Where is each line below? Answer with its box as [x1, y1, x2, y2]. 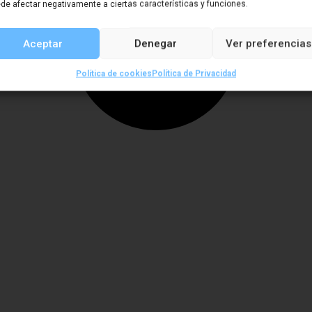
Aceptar [23, 37, 63, 49]
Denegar [134, 37, 178, 49]
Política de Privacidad [151, 68, 236, 79]
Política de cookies [75, 68, 152, 79]
